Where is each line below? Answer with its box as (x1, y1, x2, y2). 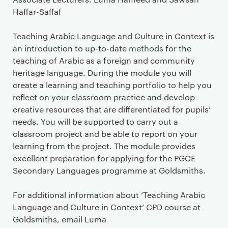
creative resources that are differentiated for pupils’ (13, 103, 211, 115)
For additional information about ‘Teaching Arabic (13, 189, 205, 200)
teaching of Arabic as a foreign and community (13, 54, 195, 66)
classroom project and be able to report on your (13, 128, 197, 139)
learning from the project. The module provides (13, 140, 195, 151)
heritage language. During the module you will (13, 67, 191, 78)
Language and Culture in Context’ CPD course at (13, 201, 201, 212)
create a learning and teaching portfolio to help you (13, 79, 212, 90)
